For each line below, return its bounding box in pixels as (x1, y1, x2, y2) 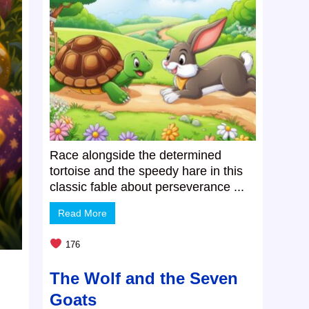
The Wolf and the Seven (50, 269, 239, 288)
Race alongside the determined (50, 148, 222, 163)
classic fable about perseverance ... (50, 180, 245, 195)
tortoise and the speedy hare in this (50, 164, 243, 179)
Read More (58, 208, 108, 219)
